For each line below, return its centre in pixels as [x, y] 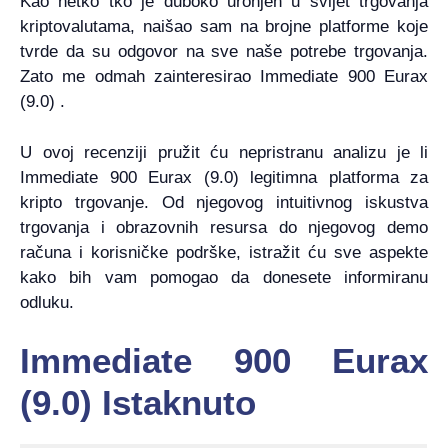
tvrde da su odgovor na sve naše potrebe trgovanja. [224, 52]
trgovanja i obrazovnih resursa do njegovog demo [224, 227]
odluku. [47, 302]
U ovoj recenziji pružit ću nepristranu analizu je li [224, 152]
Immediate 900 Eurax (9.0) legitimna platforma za [224, 177]
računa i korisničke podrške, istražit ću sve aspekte [224, 252]
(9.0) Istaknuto [138, 403]
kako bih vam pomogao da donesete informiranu [224, 277]
